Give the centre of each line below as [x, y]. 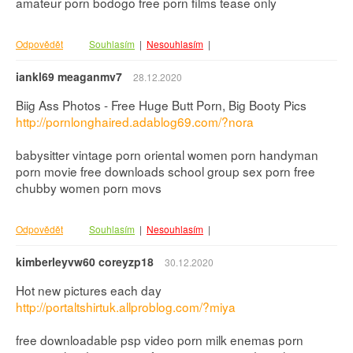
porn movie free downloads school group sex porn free [165, 171]
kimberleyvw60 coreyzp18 [85, 262]
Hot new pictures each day [89, 290]
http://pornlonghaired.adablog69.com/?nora [135, 122]
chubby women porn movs [89, 188]
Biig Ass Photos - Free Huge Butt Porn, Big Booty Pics [161, 105]
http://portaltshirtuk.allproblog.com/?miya [126, 307]
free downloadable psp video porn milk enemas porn [160, 340]
